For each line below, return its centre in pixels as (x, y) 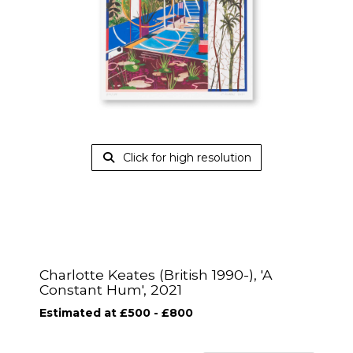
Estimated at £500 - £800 (116, 313)
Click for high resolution (185, 158)
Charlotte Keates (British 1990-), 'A (156, 275)
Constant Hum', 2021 (111, 290)
